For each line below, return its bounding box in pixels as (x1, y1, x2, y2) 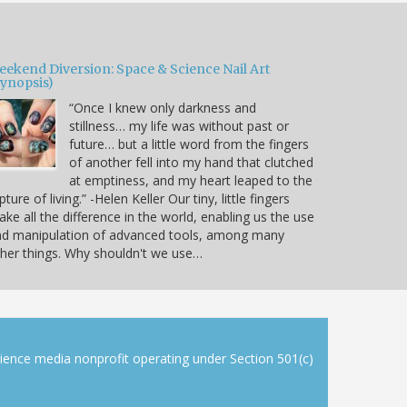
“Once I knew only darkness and (69, 98, 256, 116)
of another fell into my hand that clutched (69, 153, 313, 171)
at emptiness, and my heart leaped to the (69, 171, 313, 189)
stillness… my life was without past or (69, 116, 289, 134)
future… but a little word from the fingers (69, 134, 309, 153)
